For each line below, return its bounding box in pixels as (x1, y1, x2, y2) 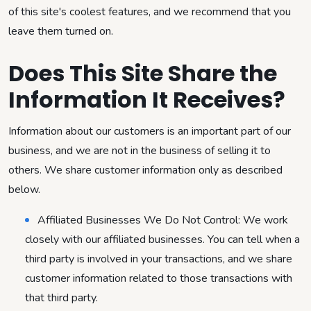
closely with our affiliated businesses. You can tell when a (25, 231, 300, 247)
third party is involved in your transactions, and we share (25, 251, 292, 267)
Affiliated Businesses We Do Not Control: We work (37, 212, 288, 228)
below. (8, 181, 40, 197)
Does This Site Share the (8, 57, 277, 89)
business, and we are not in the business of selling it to (8, 142, 271, 158)
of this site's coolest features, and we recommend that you (8, 3, 291, 19)
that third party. (25, 289, 98, 305)
